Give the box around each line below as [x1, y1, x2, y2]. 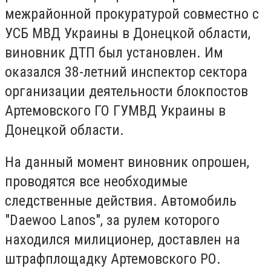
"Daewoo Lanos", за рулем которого [5, 212, 220, 229]
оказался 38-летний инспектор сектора [5, 63, 247, 80]
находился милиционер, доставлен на [5, 231, 240, 249]
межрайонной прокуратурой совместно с [5, 5, 259, 22]
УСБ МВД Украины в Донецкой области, [5, 24, 250, 42]
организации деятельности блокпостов [5, 82, 248, 100]
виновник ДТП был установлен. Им [5, 44, 223, 61]
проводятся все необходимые [5, 173, 188, 191]
